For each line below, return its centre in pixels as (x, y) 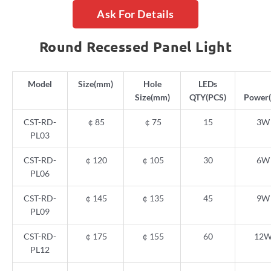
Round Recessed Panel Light (135, 47)
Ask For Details (135, 14)
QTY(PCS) (208, 97)
